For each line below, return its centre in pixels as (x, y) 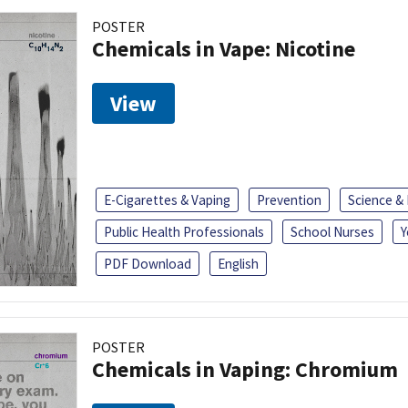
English (238, 263)
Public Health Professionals (184, 231)
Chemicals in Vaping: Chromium (245, 369)
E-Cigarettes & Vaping (167, 199)
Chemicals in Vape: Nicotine (224, 48)
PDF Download (148, 263)
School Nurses (332, 231)
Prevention (289, 199)
